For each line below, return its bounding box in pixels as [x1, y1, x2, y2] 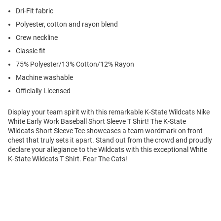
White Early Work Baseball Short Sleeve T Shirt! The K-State [8, 117, 186, 126]
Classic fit [16, 47, 45, 55]
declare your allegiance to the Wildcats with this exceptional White [8, 146, 207, 154]
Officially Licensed [16, 87, 71, 95]
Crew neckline [16, 34, 58, 42]
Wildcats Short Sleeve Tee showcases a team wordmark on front [8, 127, 203, 135]
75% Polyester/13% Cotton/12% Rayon [16, 60, 134, 69]
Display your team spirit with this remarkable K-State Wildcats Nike [8, 108, 210, 116]
